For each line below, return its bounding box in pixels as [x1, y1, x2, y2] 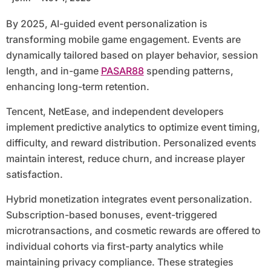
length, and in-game [5, 65, 101, 77]
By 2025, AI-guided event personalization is [5, 18, 13, 30]
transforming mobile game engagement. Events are [5, 33, 241, 46]
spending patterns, [143, 65, 233, 77]
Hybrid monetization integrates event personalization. [5, 193, 252, 206]
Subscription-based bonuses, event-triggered [5, 209, 217, 221]
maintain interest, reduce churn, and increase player [5, 152, 245, 165]
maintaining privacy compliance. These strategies [5, 256, 233, 269]
